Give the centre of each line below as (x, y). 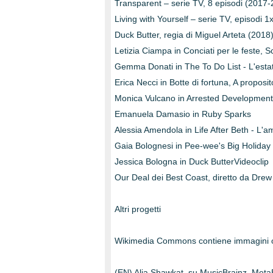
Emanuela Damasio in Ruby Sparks (183, 114)
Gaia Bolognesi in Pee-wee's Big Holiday (193, 146)
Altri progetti (138, 209)
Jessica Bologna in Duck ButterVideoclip (192, 161)
